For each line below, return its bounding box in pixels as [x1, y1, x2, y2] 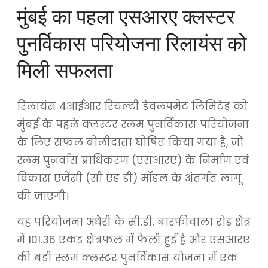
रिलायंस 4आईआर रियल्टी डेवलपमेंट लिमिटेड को [16, 99, 248, 114]
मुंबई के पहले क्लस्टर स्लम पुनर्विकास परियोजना [16, 117, 249, 132]
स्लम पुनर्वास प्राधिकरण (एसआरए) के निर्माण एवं [16, 153, 249, 167]
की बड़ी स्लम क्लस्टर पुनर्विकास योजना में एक [16, 250, 237, 265]
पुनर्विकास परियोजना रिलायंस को [16, 31, 247, 56]
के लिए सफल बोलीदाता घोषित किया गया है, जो [16, 135, 243, 150]
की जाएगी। [16, 188, 69, 203]
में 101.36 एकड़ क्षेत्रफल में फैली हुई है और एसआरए [16, 232, 250, 247]
